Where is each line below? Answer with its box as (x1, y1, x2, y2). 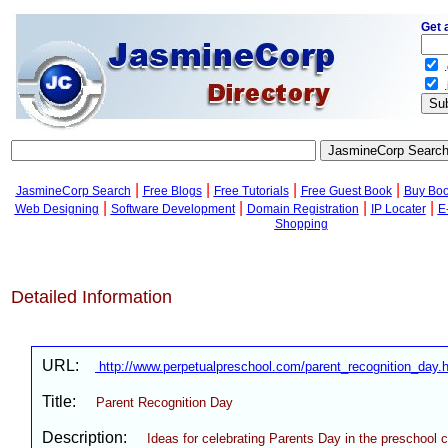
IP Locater (370, 202, 426, 216)
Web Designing (14, 202, 99, 216)
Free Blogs (142, 184, 202, 198)
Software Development (110, 202, 235, 216)
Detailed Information (11, 287, 172, 307)
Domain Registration (246, 202, 359, 216)
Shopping (274, 217, 328, 231)
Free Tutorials (213, 184, 289, 198)
